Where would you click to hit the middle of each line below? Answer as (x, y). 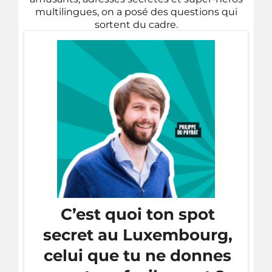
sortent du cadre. (136, 24)
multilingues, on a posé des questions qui (136, 12)
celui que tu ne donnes (138, 255)
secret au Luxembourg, (138, 235)
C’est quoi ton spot (138, 214)
